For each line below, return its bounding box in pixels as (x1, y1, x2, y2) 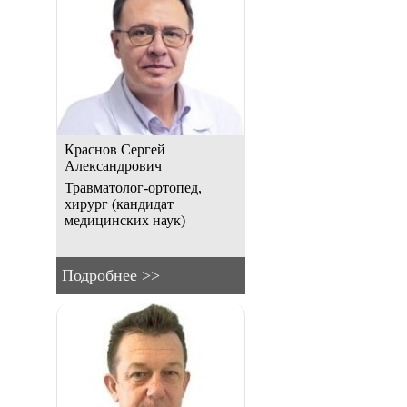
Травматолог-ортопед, (65, 180, 202, 196)
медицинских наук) (65, 213, 185, 229)
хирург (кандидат (65, 196, 174, 213)
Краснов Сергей (65, 142, 165, 158)
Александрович (65, 158, 162, 174)
